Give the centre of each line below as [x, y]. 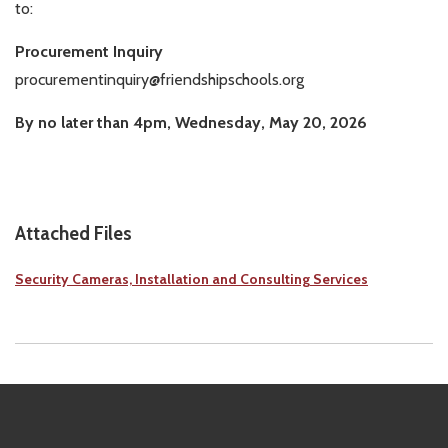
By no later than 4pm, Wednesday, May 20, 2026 [191, 122]
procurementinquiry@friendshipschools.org [159, 79]
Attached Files [73, 233]
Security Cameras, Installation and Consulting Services [191, 278]
